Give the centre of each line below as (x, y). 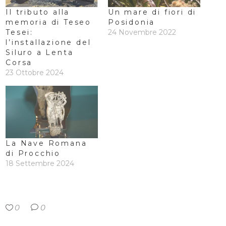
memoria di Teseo (49, 22)
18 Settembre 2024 (40, 164)
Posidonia (132, 22)
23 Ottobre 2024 (35, 72)
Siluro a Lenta (40, 52)
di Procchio (33, 154)
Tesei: (20, 32)
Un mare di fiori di (152, 12)
